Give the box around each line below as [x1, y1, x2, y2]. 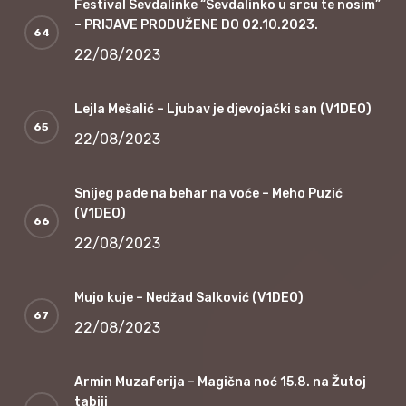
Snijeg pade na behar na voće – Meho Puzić [73, 185, 343, 201]
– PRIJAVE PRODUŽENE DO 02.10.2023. [73, 16, 318, 33]
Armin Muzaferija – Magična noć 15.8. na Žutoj [73, 373, 366, 390]
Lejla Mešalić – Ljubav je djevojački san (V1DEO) [73, 101, 372, 117]
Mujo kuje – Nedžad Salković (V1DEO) [73, 289, 304, 305]
